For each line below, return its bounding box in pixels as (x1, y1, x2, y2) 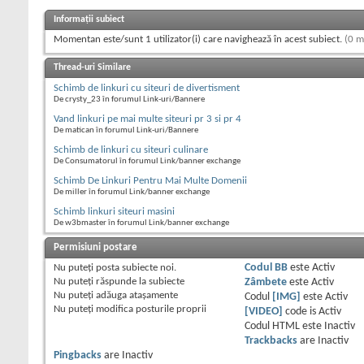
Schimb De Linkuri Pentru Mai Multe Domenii (54, 175, 247, 187)
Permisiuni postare (54, 242, 137, 253)
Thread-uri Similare (54, 63, 131, 73)
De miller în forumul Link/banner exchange (54, 188, 210, 197)
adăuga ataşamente (93, 290, 178, 301)
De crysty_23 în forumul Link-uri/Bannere (54, 95, 205, 105)
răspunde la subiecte (93, 276, 184, 288)
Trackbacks (244, 336, 297, 347)
